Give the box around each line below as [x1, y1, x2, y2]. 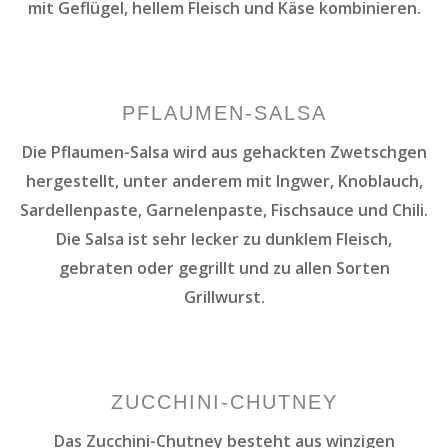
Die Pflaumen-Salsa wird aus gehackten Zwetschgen [21, 140, 427, 163]
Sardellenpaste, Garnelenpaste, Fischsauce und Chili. [20, 198, 428, 221]
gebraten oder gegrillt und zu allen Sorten [58, 256, 390, 279]
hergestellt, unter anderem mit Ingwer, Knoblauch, [25, 169, 423, 192]
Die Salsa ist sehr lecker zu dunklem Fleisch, [56, 227, 392, 250]
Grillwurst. [183, 285, 265, 308]
